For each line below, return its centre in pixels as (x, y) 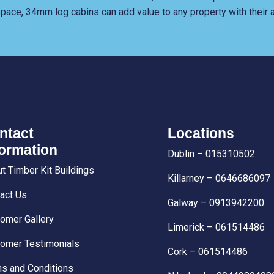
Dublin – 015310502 (211, 154)
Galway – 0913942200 (216, 202)
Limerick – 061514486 (216, 227)
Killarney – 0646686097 (219, 178)
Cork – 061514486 (208, 251)
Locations (201, 133)
